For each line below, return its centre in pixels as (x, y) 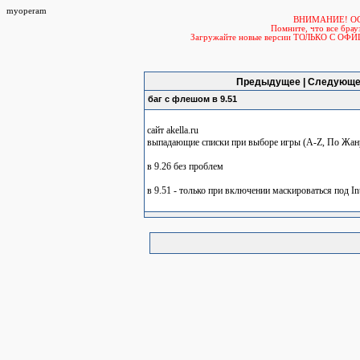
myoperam (27, 11)
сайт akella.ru (173, 130)
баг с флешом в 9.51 (192, 99)
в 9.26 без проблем (185, 166)
